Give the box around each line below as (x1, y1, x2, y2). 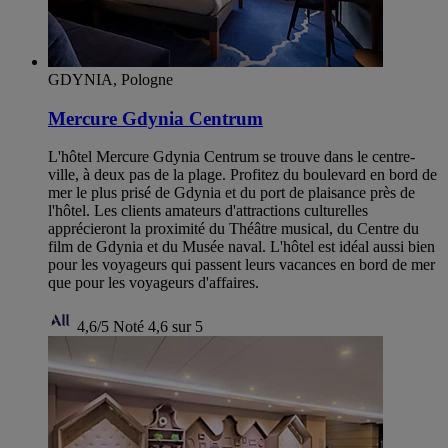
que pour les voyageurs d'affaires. (48, 274, 259, 292)
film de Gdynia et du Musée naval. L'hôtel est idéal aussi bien (48, 238, 435, 256)
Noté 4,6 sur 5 (113, 318, 203, 336)
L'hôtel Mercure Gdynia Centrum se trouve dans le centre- (48, 148, 415, 166)
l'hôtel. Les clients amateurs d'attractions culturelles (48, 202, 368, 220)
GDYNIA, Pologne (48, 71, 173, 88)
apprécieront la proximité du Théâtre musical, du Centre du (48, 220, 419, 238)
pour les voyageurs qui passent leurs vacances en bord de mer (48, 256, 435, 274)
